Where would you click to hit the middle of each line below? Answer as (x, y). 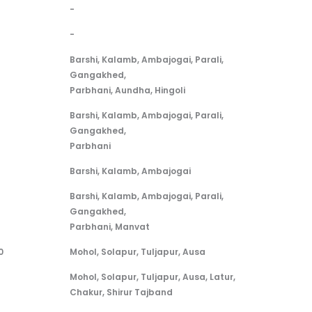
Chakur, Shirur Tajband (121, 292)
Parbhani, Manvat (109, 227)
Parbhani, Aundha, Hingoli (127, 91)
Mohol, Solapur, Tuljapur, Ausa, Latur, (152, 277)
